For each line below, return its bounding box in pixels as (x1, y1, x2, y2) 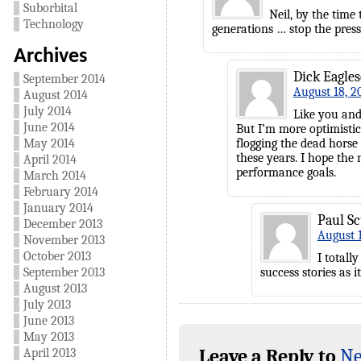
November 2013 (23, 233, 105, 247)
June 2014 (23, 120, 75, 135)
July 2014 (23, 104, 72, 118)
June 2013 (23, 313, 74, 328)
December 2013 (23, 217, 102, 231)
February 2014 (23, 185, 98, 199)
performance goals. (235, 165, 336, 180)
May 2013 (23, 330, 74, 344)
